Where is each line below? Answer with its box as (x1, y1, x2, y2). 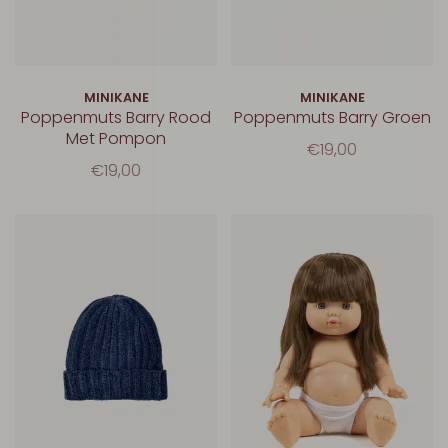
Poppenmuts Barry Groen (233, 105, 431, 129)
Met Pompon (66, 126, 166, 150)
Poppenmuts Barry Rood (21, 105, 211, 129)
